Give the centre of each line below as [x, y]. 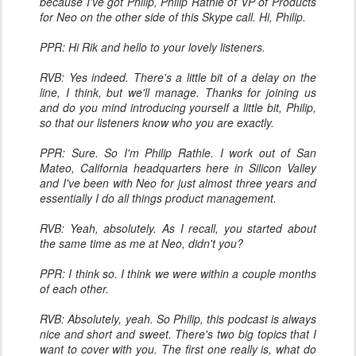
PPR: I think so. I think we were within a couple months [178, 273]
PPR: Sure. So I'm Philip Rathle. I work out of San [178, 153]
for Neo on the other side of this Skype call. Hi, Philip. [173, 17]
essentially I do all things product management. [158, 198]
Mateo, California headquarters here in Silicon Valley [178, 168]
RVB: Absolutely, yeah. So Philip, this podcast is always [178, 319]
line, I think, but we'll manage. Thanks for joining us [178, 92]
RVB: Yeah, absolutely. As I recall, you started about [178, 228]
